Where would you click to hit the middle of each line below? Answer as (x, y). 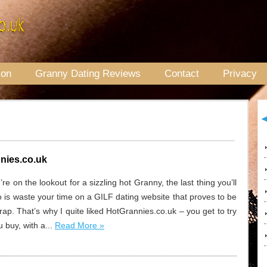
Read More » (80, 225)
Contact (182, 73)
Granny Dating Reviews (88, 73)
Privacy (240, 73)
